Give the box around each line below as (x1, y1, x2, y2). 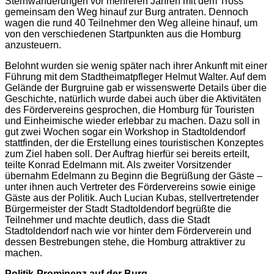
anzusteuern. (5, 39, 61, 50)
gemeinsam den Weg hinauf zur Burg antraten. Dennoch (5, 6, 248, 17)
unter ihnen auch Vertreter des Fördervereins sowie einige (5, 181, 256, 192)
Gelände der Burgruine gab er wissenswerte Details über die (5, 82, 267, 93)
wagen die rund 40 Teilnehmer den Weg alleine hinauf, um (5, 17, 257, 28)
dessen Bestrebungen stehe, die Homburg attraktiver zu (5, 236, 245, 247)
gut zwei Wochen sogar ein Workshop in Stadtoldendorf (5, 126, 245, 137)
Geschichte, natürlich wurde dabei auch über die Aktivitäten (5, 93, 261, 104)
